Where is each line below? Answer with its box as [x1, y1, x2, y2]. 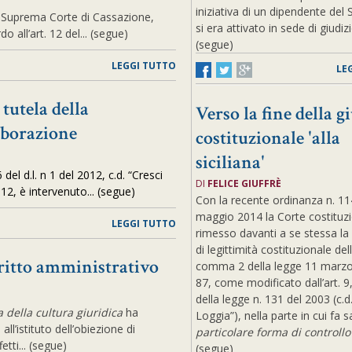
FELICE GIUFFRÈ [207, 177, 281, 190]
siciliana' [195, 150, 265, 174]
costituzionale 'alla [195, 126, 340, 150]
